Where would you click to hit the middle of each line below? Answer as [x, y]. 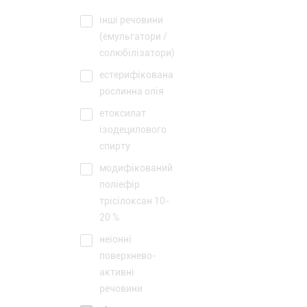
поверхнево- [128, 256]
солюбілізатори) [137, 53]
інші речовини [131, 20]
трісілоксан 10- [134, 201]
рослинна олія [132, 91]
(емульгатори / [133, 36]
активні [117, 272]
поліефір [120, 184]
